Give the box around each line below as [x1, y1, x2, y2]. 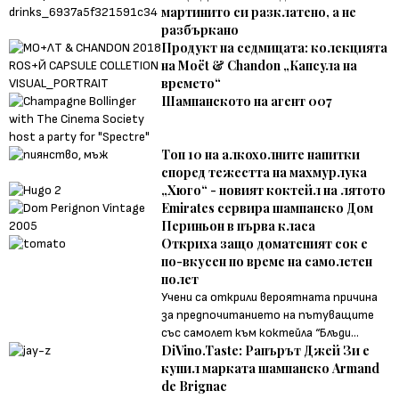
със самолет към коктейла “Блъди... [161, 324, 360, 340]
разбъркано [161, 20, 240, 38]
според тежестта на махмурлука [161, 163, 368, 181]
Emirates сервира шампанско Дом [161, 199, 374, 216]
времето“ [161, 74, 222, 92]
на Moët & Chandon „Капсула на [161, 56, 358, 74]
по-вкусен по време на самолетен [161, 252, 373, 270]
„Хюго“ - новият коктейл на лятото [161, 181, 387, 199]
